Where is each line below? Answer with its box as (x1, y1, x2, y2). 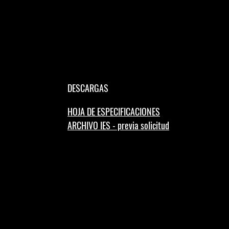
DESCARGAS (67, 81, 108, 95)
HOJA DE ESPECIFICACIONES (67, 105, 160, 118)
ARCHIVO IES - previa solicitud (67, 119, 169, 132)
